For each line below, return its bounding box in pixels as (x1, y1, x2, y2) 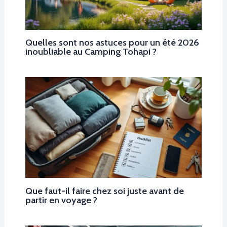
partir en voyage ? (25, 194, 97, 206)
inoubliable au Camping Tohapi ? (25, 45, 157, 57)
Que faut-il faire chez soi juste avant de (25, 184, 184, 197)
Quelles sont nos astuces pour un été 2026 (25, 36, 199, 48)
